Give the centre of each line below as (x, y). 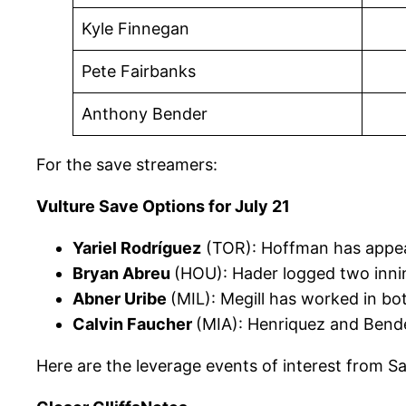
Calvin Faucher (134, 324)
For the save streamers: (127, 165)
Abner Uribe (121, 299)
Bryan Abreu (123, 274)
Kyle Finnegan (135, 29)
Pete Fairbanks (139, 72)
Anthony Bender (145, 114)
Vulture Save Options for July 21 (163, 207)
